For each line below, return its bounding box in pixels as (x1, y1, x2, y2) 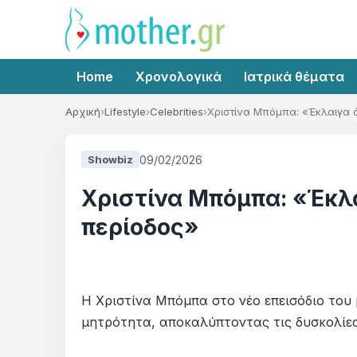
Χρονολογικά (135, 69, 222, 84)
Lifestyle (104, 105, 146, 118)
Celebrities (150, 105, 203, 118)
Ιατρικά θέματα (244, 69, 344, 84)
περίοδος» (81, 214, 198, 241)
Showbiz (88, 153, 133, 166)
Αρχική (65, 105, 100, 118)
